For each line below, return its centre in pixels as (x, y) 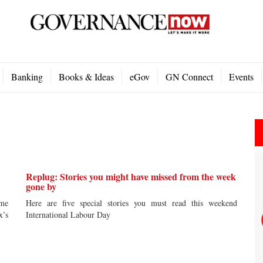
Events (241, 77)
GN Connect (189, 77)
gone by (41, 186)
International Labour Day (68, 215)
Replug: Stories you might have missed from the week (131, 176)
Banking (27, 77)
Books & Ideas (86, 77)
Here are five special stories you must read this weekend (131, 203)
